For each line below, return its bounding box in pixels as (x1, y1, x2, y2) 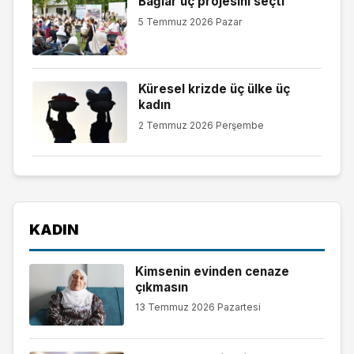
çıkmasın (134, 279, 188, 295)
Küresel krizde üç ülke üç (137, 81, 290, 96)
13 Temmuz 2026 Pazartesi (134, 301, 261, 314)
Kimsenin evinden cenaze (134, 263, 289, 279)
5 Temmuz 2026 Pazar (137, 15, 242, 28)
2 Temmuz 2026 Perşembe (137, 119, 264, 131)
